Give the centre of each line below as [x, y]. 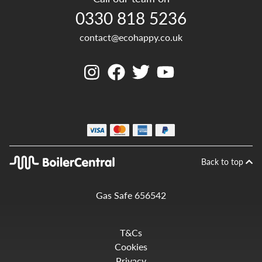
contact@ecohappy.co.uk [131, 33]
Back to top [223, 157]
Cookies [131, 243]
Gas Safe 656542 [131, 191]
